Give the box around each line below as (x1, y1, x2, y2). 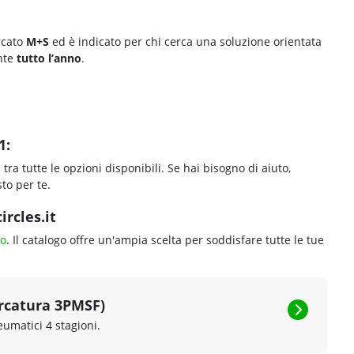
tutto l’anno (13, 51, 81, 66)
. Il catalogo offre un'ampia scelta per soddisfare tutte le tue (6, 232, 324, 247)
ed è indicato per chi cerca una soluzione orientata (49, 34, 322, 49)
